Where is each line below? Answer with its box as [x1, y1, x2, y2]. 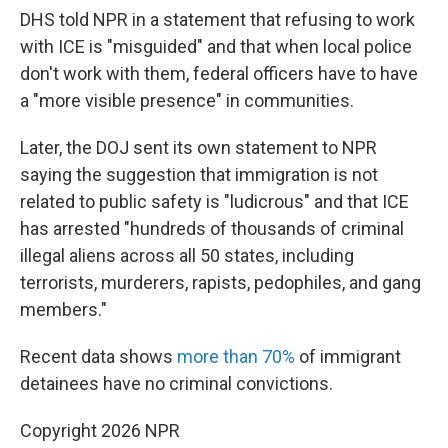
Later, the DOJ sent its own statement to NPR [20, 137, 377, 158]
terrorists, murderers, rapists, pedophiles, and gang [20, 272, 421, 293]
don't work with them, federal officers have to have [20, 63, 418, 84]
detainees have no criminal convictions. [20, 373, 333, 394]
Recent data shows [20, 346, 177, 367]
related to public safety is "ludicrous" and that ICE [20, 191, 409, 212]
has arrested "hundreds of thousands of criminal [20, 218, 404, 239]
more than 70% [177, 346, 295, 367]
